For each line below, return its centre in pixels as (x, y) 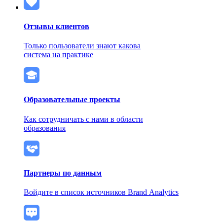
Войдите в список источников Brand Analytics (101, 192)
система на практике (58, 55)
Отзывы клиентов (56, 26)
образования (45, 128)
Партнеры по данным (63, 173)
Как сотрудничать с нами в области (83, 119)
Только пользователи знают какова (82, 46)
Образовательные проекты (72, 100)
